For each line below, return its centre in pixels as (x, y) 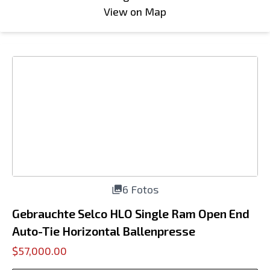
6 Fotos (140, 189)
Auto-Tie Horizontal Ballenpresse (104, 231)
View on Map (135, 11)
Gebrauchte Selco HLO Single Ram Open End (131, 213)
